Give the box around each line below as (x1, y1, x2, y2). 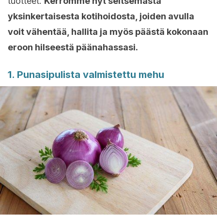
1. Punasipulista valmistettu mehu (8, 69, 164, 80)
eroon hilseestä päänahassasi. (8, 42, 138, 52)
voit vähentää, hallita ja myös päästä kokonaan (8, 27, 208, 37)
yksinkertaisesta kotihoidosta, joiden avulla (8, 11, 194, 21)
